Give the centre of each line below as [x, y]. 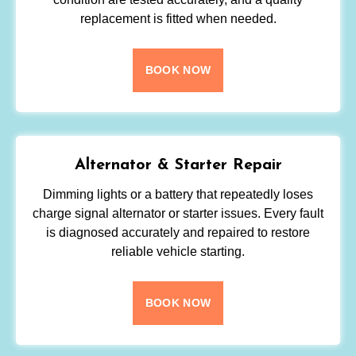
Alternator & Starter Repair [178, 166]
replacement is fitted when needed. [178, 19]
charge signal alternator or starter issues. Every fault [178, 214]
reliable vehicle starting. [178, 252]
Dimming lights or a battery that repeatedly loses [178, 195]
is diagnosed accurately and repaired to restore [178, 233]
